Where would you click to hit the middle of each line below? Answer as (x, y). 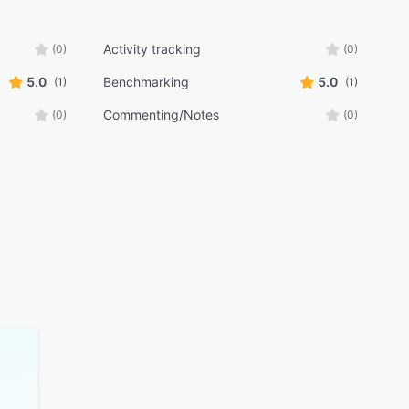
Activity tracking (152, 49)
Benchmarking (146, 82)
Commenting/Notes (161, 115)
